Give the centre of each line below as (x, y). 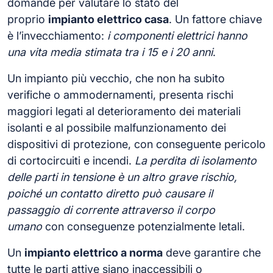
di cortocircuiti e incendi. (71, 160)
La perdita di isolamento (196, 160)
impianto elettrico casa (108, 19)
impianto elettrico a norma (94, 252)
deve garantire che (212, 252)
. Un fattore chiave (215, 19)
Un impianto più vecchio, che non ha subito (116, 78)
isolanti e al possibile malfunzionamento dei (117, 127)
